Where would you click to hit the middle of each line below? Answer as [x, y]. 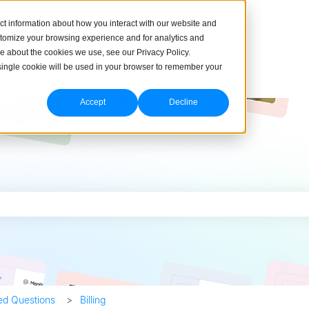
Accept [92, 102]
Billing [92, 299]
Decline [183, 102]
